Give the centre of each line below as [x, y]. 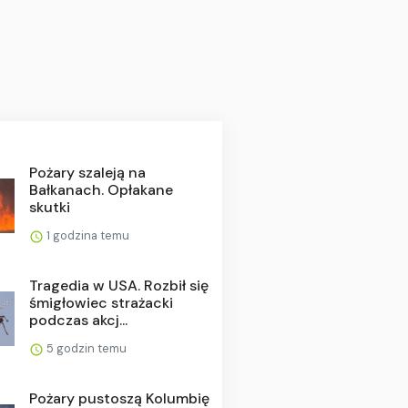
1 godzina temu [86, 236]
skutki [49, 208]
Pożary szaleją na [87, 173]
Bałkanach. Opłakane [101, 190]
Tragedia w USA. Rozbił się [118, 286]
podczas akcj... [78, 321]
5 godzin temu [85, 349]
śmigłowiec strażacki [101, 303]
